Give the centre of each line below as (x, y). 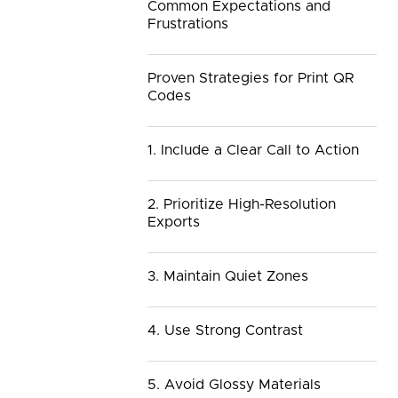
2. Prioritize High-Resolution (242, 205)
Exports (174, 223)
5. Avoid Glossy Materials (234, 385)
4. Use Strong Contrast (225, 331)
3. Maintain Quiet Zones (228, 277)
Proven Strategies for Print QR (251, 79)
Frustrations (188, 24)
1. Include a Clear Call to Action (253, 151)
